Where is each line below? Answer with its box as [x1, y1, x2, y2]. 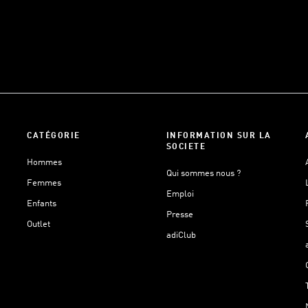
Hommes [27, 158, 62, 167]
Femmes [27, 179, 61, 188]
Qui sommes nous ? [166, 169, 241, 178]
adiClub [166, 231, 196, 240]
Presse [166, 210, 193, 219]
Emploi [166, 190, 194, 199]
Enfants [27, 199, 56, 208]
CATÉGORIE [27, 132, 80, 140]
